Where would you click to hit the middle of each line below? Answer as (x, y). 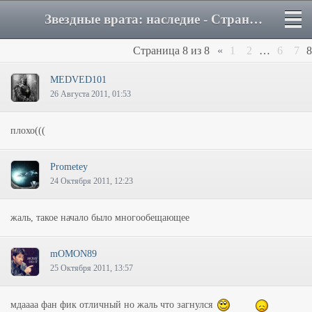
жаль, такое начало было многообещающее (100, 218)
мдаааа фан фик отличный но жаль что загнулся (113, 305)
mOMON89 (73, 254)
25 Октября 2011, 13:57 (92, 268)
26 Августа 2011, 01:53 (91, 94)
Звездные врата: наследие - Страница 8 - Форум (256, 19)
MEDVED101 (78, 80)
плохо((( (28, 131)
